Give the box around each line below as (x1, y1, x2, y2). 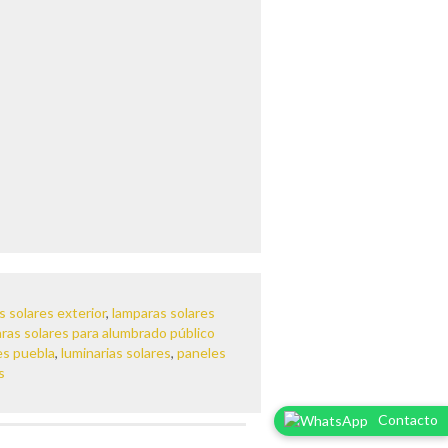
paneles (177, 344, 226, 362)
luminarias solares (61, 344, 171, 362)
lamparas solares (112, 304, 215, 322)
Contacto (378, 410, 438, 428)
